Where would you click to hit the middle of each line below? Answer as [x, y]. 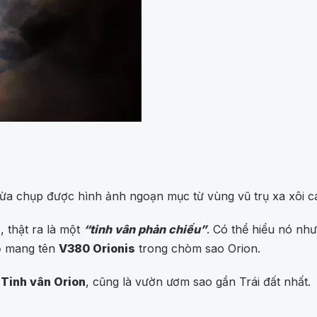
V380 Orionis [97, 249]
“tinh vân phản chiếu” [145, 230]
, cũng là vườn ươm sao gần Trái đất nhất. [198, 282]
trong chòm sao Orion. [198, 249]
